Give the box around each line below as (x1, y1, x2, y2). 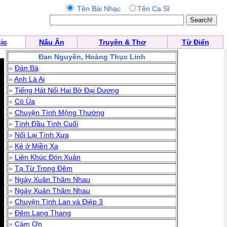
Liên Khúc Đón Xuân (15, 153, 81, 161)
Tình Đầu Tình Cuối (15, 120, 78, 128)
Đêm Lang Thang (15, 209, 71, 217)
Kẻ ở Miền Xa (15, 142, 58, 150)
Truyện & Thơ (99, 38, 146, 46)
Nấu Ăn (39, 38, 64, 46)
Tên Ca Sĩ (137, 5, 170, 13)
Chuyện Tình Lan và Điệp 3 (15, 198, 103, 206)
